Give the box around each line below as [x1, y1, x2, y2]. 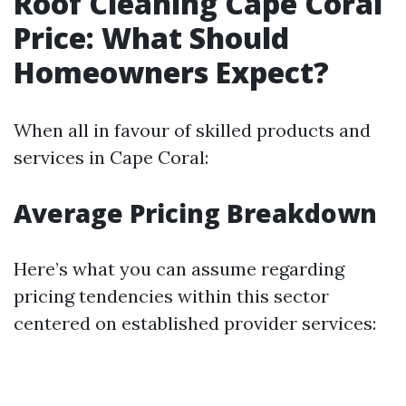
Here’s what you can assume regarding [14, 257, 344, 280]
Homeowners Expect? [14, 53, 329, 92]
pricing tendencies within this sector [14, 285, 329, 307]
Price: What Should [14, 18, 289, 57]
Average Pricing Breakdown [14, 196, 377, 230]
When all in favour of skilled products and [14, 119, 371, 141]
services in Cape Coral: [14, 146, 208, 169]
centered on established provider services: [14, 312, 376, 334]
